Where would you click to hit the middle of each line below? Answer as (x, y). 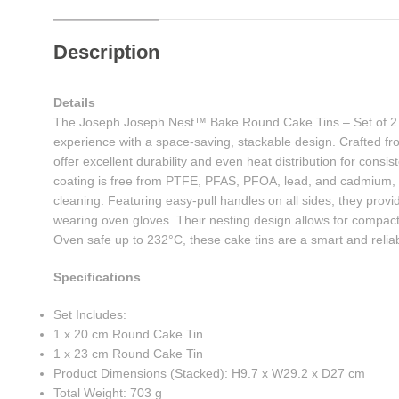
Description (107, 52)
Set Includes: (90, 314)
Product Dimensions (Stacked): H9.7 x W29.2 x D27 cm (210, 373)
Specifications (98, 277)
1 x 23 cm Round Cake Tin (129, 353)
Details (75, 102)
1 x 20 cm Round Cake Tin (129, 334)
